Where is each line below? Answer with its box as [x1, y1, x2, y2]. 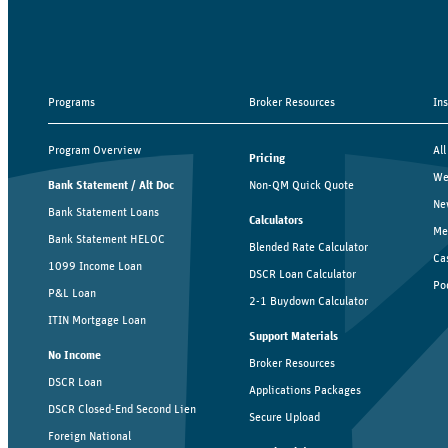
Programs [48, 95, 95, 108]
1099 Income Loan [48, 259, 142, 272]
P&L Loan [48, 286, 96, 299]
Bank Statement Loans [48, 205, 159, 218]
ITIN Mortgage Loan [48, 313, 146, 326]
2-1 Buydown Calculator [248, 294, 368, 307]
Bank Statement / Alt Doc [48, 178, 174, 191]
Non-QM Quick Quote [248, 178, 354, 191]
